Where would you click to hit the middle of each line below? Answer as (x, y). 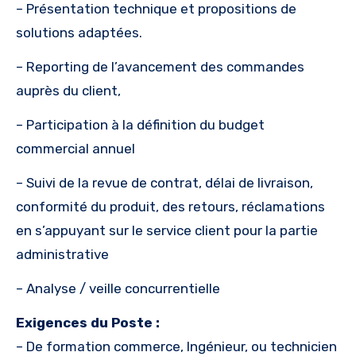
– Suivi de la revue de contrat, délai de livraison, (164, 183)
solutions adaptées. (79, 33)
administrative (62, 255)
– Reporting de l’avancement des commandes (160, 67)
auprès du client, (68, 91)
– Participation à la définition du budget (140, 125)
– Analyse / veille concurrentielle (118, 289)
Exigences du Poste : (88, 323)
